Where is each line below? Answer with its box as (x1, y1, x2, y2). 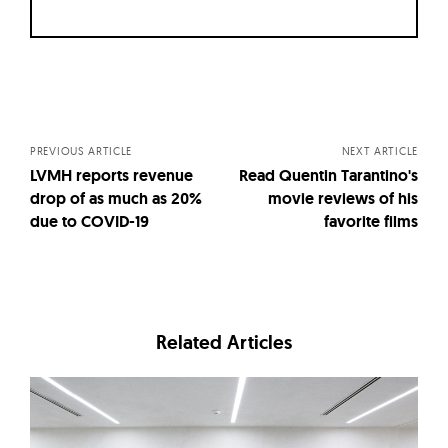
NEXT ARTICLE (341, 144, 418, 159)
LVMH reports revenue (30, 165, 193, 187)
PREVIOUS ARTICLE (30, 144, 133, 159)
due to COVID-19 (30, 211, 149, 233)
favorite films (324, 211, 418, 233)
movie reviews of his (268, 188, 418, 210)
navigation (29, 98, 183, 141)
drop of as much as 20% (30, 188, 202, 210)
